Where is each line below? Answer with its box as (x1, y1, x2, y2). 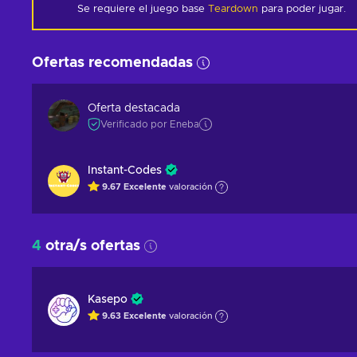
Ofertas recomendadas (32, 56, 193, 70)
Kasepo (88, 294, 127, 305)
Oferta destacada (88, 102, 180, 114)
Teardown (208, 4, 258, 14)
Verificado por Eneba (100, 119, 199, 129)
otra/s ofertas (41, 239, 140, 253)
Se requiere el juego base (77, 4, 208, 14)
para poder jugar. (258, 4, 346, 14)
